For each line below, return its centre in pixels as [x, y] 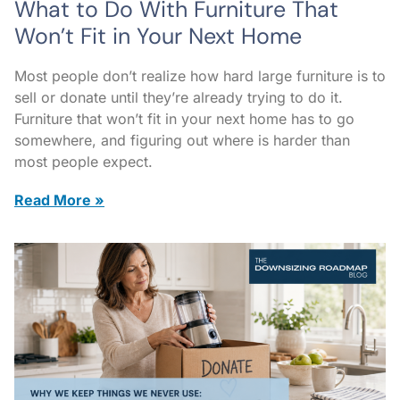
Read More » [59, 200]
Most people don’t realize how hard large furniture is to [200, 75]
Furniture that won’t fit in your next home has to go [184, 118]
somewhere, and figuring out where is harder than [182, 140]
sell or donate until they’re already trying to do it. [179, 97]
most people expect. [83, 161]
